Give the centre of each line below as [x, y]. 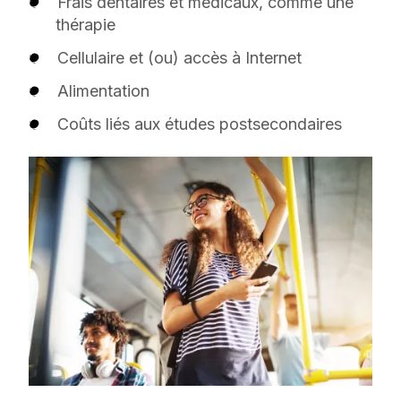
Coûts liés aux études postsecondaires [202, 124]
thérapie [85, 24]
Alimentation [103, 90]
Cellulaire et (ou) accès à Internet [179, 57]
